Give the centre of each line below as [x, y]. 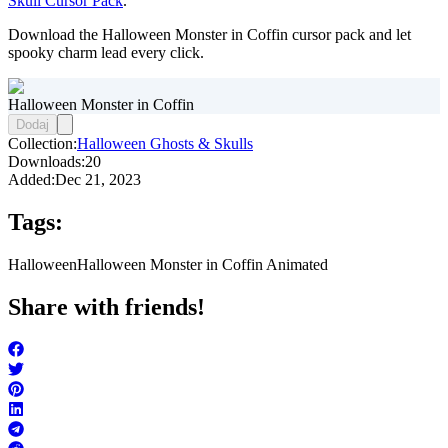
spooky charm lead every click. [106, 53]
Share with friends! [106, 307]
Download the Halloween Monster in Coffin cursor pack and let [209, 35]
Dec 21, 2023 [98, 180]
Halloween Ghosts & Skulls [165, 144]
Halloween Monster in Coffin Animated [202, 265]
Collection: [42, 144]
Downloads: [46, 162]
